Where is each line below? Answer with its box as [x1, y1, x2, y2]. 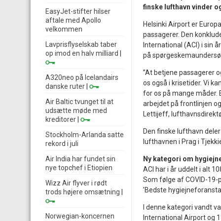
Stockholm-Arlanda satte [45, 131, 124, 139]
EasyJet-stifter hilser [45, 7, 110, 15]
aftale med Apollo [45, 16, 101, 24]
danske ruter [45, 82, 85, 90]
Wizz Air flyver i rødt [45, 179, 107, 187]
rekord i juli [45, 140, 78, 147]
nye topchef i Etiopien [45, 164, 112, 172]
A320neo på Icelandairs [45, 74, 118, 81]
